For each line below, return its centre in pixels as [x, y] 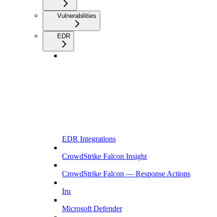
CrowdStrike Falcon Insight [104, 156]
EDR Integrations [89, 139]
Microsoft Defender [92, 209]
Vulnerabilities [77, 16]
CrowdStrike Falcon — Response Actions [126, 174]
